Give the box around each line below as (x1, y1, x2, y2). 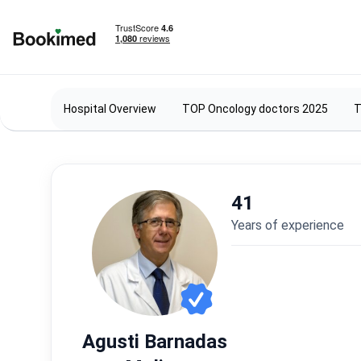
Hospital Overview (64, 102, 156, 115)
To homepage (12, 47, 90, 62)
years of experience (238, 218, 345, 233)
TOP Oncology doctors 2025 (182, 102, 328, 115)
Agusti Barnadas (81, 330, 227, 353)
